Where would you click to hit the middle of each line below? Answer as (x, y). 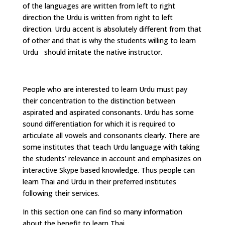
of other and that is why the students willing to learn (109, 40)
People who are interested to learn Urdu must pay (105, 89)
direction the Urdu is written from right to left (97, 17)
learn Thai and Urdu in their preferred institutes (99, 182)
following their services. (61, 193)
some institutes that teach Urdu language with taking (111, 147)
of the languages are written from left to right (99, 6)
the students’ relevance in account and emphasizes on (112, 158)
